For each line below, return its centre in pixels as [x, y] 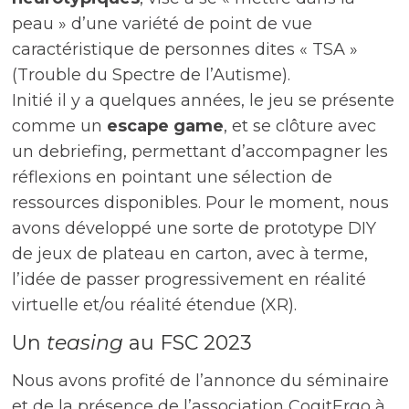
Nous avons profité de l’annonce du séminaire [201, 381]
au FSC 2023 [188, 343]
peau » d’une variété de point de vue [163, 24]
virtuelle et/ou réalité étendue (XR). [155, 305]
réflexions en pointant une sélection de [173, 178]
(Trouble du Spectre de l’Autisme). [152, 75]
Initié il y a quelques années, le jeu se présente [204, 101]
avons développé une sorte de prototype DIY [194, 229]
